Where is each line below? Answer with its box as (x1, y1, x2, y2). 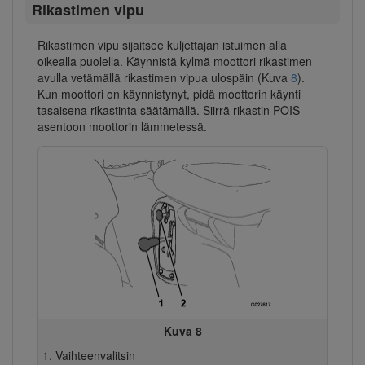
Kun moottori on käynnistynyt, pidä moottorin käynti (37, 85, 301, 102)
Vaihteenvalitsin (55, 346, 135, 363)
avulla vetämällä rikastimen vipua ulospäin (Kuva (37, 68, 291, 86)
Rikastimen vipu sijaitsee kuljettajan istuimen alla (37, 36, 287, 53)
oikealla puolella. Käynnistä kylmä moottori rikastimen (37, 52, 312, 69)
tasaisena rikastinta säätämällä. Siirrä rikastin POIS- (37, 101, 304, 118)
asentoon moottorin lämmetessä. (37, 117, 207, 134)
